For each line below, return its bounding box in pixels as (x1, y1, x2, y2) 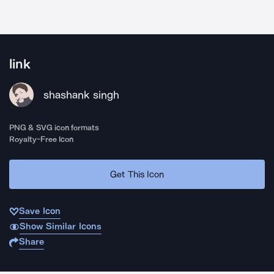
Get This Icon (110, 168, 164, 180)
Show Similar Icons (19, 221, 102, 232)
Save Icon (19, 206, 61, 217)
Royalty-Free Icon (9, 135, 74, 144)
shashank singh (43, 88, 119, 102)
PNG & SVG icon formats (9, 123, 100, 132)
